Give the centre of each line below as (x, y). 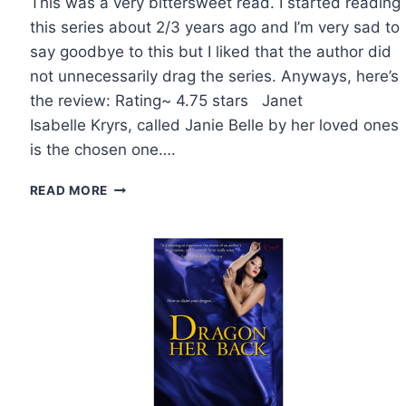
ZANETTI (136, 263)
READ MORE (68, 191)
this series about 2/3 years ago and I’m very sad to (214, 28)
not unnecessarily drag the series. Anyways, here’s (214, 77)
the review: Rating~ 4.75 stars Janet (166, 101)
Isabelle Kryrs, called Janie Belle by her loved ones (214, 126)
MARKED (136, 206)
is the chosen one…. (102, 150)
